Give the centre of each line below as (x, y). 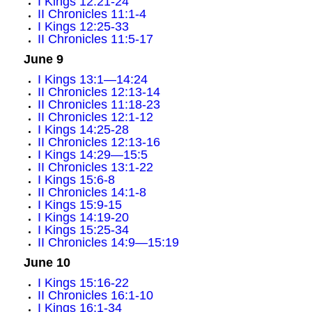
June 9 (43, 59)
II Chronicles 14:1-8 (92, 192)
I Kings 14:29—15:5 (92, 155)
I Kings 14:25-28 (83, 130)
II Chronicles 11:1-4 (92, 14)
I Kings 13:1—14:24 (92, 79)
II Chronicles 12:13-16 (99, 142)
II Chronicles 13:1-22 (95, 167)
